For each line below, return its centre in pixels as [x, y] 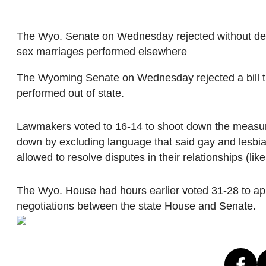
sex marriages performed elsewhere [102, 52]
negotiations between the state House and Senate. [136, 206]
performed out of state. [70, 93]
